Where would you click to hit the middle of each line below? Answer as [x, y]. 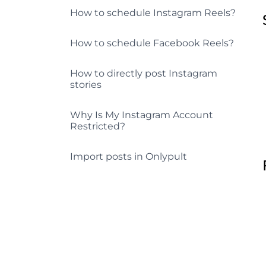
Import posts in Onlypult [129, 156]
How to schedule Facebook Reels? [152, 43]
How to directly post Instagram [144, 73]
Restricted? [98, 126]
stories [86, 85]
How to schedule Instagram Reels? [153, 13]
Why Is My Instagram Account [142, 115]
